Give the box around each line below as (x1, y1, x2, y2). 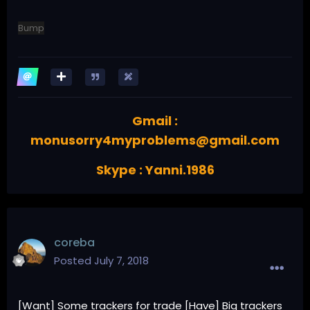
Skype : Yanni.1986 (95, 161, 215, 179)
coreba (54, 234, 95, 250)
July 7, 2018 (94, 253, 149, 268)
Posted (54, 253, 94, 268)
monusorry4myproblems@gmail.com (30, 131, 280, 149)
